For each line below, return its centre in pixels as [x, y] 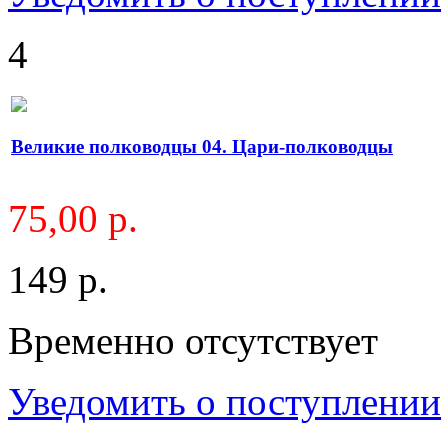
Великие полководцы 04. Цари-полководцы [202, 147]
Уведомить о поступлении [224, 401]
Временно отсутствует [193, 340]
